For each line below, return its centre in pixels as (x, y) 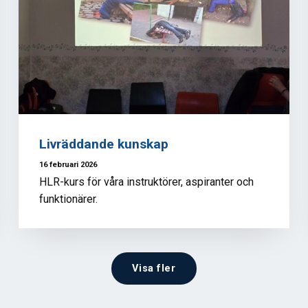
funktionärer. (69, 199)
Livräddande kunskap (104, 144)
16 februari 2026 (68, 164)
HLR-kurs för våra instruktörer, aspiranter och (147, 182)
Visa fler (154, 268)
